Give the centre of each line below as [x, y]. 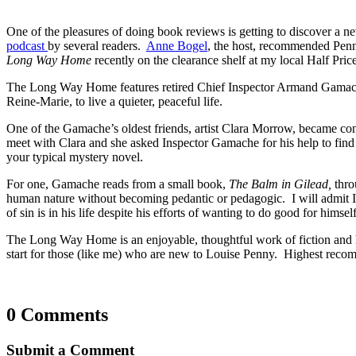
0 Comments [57, 314]
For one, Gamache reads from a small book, [118, 184]
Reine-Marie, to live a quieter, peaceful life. [114, 101]
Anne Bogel [177, 45]
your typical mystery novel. [75, 157]
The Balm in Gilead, [282, 184]
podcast [27, 45]
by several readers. [97, 45]
